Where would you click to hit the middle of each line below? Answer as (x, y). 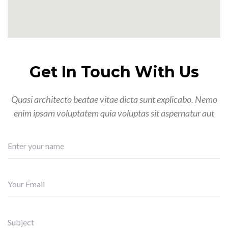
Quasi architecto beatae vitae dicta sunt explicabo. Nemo (114, 99)
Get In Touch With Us (114, 72)
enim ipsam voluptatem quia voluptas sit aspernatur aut (114, 113)
